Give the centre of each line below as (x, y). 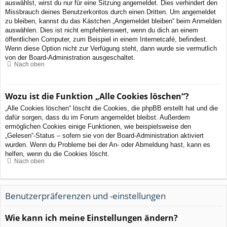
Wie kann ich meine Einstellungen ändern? (91, 218)
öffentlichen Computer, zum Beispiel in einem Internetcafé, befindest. (106, 39)
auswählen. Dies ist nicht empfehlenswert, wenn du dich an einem (102, 30)
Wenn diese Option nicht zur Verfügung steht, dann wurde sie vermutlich (111, 48)
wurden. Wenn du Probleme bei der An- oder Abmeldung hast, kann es (108, 145)
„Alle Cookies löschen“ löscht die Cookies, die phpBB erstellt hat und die (111, 108)
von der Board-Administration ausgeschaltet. (70, 57)
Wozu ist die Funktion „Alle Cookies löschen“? (97, 97)
